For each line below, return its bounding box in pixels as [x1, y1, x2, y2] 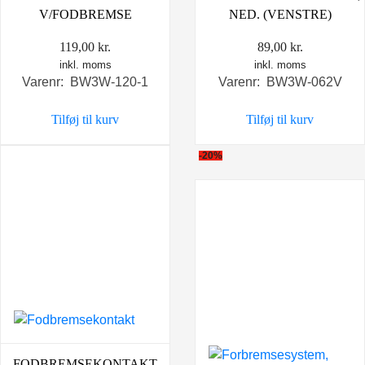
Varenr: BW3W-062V [218, 75, 342, 90]
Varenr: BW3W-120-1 [22, 75, 148, 90]
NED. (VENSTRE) [228, 7, 332, 22]
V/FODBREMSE [38, 7, 132, 22]
